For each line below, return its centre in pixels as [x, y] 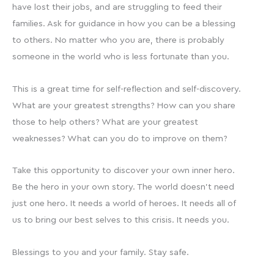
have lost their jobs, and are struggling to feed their [117, 7]
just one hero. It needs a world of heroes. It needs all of [124, 204]
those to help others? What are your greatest [105, 122]
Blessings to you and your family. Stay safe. [101, 252]
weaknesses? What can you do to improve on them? [120, 138]
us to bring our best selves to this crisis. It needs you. [121, 220]
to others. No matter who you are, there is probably [118, 40]
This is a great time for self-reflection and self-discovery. [127, 89]
